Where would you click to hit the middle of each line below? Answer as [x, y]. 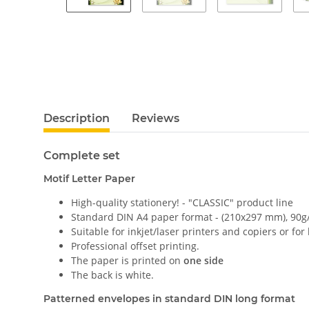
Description [77, 118]
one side [203, 260]
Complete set [82, 156]
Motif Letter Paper [89, 179]
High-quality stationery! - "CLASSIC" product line [182, 202]
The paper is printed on [127, 260]
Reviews [156, 118]
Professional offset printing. [135, 246]
